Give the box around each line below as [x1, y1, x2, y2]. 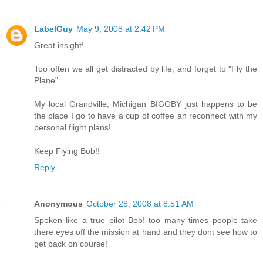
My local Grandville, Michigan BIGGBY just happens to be [34, 99, 257, 109]
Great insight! [34, 41, 84, 50]
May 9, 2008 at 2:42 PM [76, 24, 165, 34]
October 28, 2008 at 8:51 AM [86, 199, 194, 209]
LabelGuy [34, 24, 73, 34]
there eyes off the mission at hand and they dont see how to [34, 227, 257, 237]
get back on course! [34, 239, 107, 249]
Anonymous [34, 199, 83, 209]
